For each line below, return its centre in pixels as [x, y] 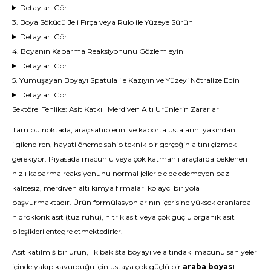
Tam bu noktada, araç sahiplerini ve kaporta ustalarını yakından [124, 130]
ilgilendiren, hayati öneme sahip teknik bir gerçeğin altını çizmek [124, 144]
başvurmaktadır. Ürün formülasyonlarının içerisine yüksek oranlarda [132, 202]
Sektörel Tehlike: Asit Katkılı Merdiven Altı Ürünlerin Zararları [116, 109]
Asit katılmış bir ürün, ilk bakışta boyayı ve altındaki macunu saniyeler [135, 252]
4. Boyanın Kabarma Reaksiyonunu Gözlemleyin [98, 51]
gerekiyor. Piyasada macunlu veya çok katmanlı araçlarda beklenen [130, 159]
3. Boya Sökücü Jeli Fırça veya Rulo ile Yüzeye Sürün [103, 22]
